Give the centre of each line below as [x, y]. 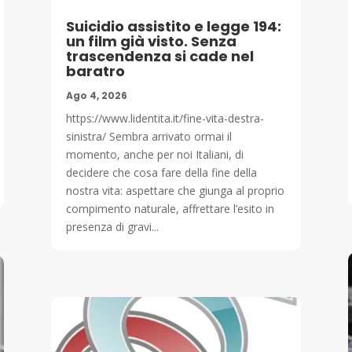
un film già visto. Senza [151, 41]
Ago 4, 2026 [96, 95]
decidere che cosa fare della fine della [161, 172]
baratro [95, 71]
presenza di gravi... [112, 226]
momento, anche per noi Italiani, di [154, 154]
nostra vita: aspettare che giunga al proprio [175, 190]
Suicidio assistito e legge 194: [173, 26]
